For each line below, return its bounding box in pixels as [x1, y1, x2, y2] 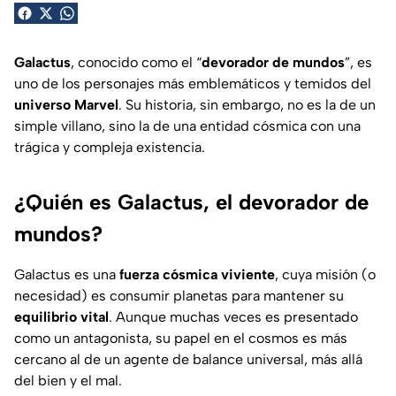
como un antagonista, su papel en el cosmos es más [14, 329, 347, 346]
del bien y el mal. [14, 371, 122, 389]
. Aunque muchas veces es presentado [109, 308, 358, 325]
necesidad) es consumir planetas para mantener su [14, 286, 344, 304]
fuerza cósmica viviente [119, 265, 275, 283]
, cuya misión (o [275, 265, 376, 283]
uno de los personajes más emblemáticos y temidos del [14, 74, 371, 92]
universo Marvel [14, 95, 118, 113]
